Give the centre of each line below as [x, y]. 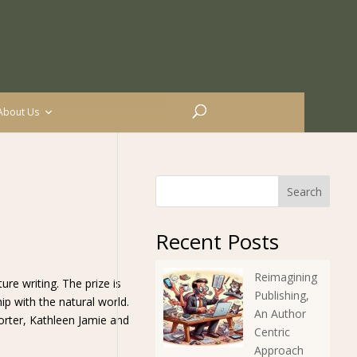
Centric [272, 332]
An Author [280, 314]
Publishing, [281, 295]
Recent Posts [217, 241]
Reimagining [285, 277]
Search [304, 191]
